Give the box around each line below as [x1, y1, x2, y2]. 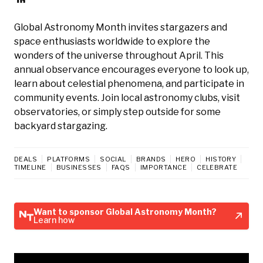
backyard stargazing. [14, 120, 107, 131]
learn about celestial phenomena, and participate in [14, 77, 244, 89]
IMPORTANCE [140, 163, 187, 171]
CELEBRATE [197, 163, 238, 171]
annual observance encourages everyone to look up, [14, 63, 249, 75]
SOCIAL [100, 154, 126, 163]
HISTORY [205, 154, 237, 163]
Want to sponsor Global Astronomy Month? [33, 206, 217, 217]
